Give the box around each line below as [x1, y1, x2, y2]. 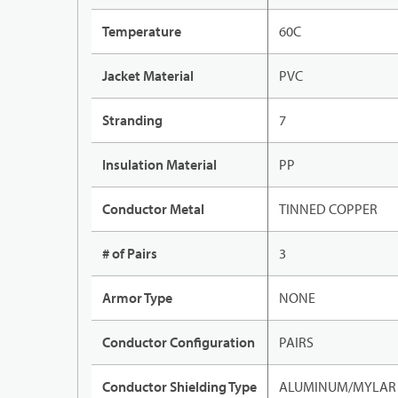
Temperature [102, 22, 181, 41]
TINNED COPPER [279, 200, 378, 219]
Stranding [102, 111, 163, 130]
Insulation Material [102, 155, 217, 174]
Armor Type [102, 289, 172, 307]
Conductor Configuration [102, 333, 255, 352]
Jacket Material [102, 67, 194, 85]
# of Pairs [102, 244, 157, 263]
